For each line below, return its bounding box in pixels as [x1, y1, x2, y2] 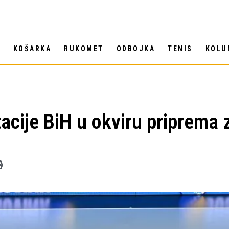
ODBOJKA [116, 44, 155, 53]
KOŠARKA [13, 44, 52, 53]
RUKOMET [64, 44, 104, 53]
